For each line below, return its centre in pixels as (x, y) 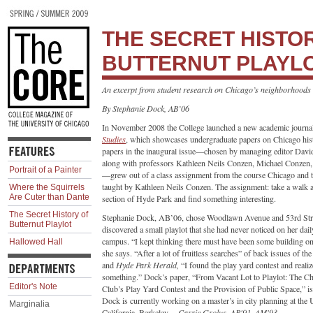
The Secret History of (49, 214)
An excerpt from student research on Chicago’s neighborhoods (206, 89)
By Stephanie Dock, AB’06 (146, 108)
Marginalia (29, 304)
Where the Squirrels (47, 187)
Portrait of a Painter (45, 170)
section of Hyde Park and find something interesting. (189, 198)
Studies (114, 139)
